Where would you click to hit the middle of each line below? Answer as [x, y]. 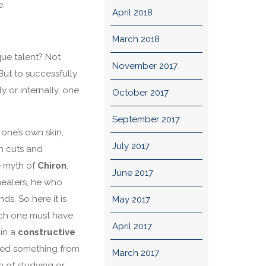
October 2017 [140, 93]
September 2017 [146, 119]
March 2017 [135, 253]
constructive [47, 232]
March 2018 [136, 39]
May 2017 [131, 199]
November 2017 [145, 66]
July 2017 [131, 146]
